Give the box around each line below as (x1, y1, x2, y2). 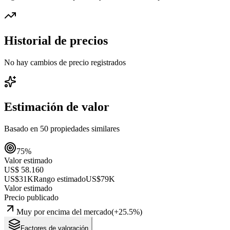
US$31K (4, 174, 33, 183)
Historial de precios (4, 33, 108, 47)
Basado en (4, 124, 40, 133)
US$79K (86, 174, 115, 183)
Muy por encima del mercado (16, 207, 111, 216)
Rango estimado (33, 174, 86, 183)
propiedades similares (48, 124, 120, 133)
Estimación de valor (4, 100, 109, 113)
